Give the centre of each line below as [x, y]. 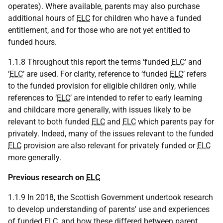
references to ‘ [32, 98]
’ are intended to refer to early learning [136, 98]
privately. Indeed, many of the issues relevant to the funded [111, 134]
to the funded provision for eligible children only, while [102, 86]
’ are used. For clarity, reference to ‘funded [96, 74]
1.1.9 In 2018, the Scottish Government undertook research [111, 197]
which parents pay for [175, 122]
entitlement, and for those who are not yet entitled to [99, 30]
